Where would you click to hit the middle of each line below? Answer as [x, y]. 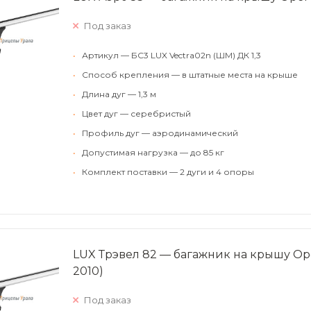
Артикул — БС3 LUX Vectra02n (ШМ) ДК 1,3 [171, 55]
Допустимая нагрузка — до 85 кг [153, 152]
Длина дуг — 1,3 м [119, 94]
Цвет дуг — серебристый [136, 114]
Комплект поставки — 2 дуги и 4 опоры [168, 172]
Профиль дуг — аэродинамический [160, 133]
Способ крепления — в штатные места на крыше [190, 75]
